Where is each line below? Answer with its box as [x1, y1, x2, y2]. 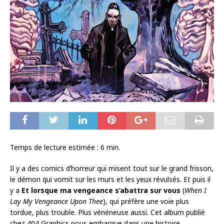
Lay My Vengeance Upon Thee [10, 196, 103, 206]
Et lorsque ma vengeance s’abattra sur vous [21, 185, 180, 195]
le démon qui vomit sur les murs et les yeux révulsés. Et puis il [10, 174, 210, 184]
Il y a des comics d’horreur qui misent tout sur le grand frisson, [10, 163, 213, 173]
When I [184, 185, 206, 195]
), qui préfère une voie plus [103, 196, 189, 206]
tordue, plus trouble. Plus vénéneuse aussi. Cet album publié [10, 207, 205, 217]
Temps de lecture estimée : [10, 142, 100, 152]
